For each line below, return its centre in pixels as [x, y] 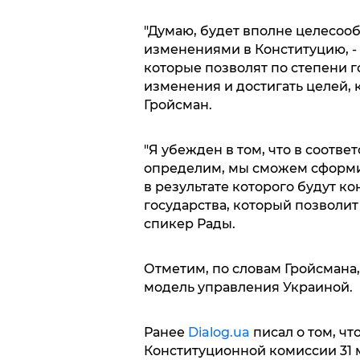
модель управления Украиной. [248, 287]
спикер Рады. [189, 224]
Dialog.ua [219, 332]
